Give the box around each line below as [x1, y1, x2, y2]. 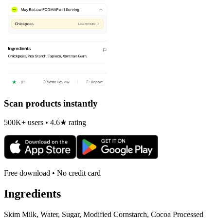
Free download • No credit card [4, 169, 101, 178]
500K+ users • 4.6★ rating [4, 118, 86, 127]
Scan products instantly [4, 98, 98, 109]
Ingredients [4, 187, 61, 200]
